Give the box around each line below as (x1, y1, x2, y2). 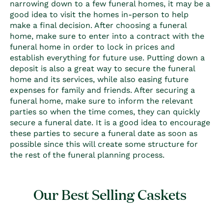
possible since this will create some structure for (10, 139, 198, 149)
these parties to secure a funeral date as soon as (10, 128, 197, 138)
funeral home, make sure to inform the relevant (10, 96, 193, 106)
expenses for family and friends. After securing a (10, 85, 195, 95)
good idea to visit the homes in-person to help (10, 9, 189, 19)
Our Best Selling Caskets (33, 184, 187, 203)
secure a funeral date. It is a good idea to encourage (10, 117, 210, 127)
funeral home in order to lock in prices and (10, 42, 175, 52)
